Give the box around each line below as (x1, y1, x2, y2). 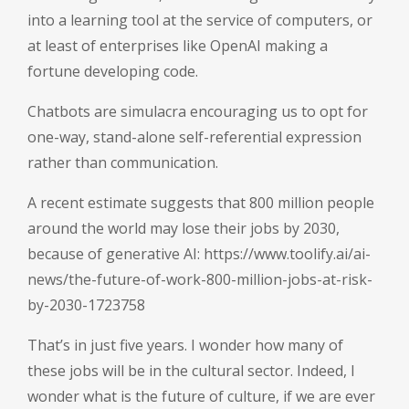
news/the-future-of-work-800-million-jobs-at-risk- (27, 269, 372, 290)
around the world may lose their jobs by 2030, (27, 218, 340, 239)
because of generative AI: (27, 244, 204, 265)
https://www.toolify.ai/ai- (204, 244, 371, 265)
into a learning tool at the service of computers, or (27, 10, 372, 31)
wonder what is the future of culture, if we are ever (27, 386, 375, 407)
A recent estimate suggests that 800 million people (27, 193, 374, 214)
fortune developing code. (27, 61, 198, 82)
